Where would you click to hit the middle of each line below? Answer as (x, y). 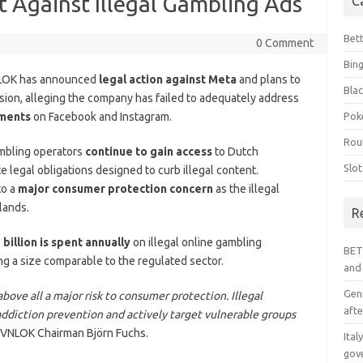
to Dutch (235, 151)
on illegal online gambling (196, 242)
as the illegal (246, 188)
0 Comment (284, 43)
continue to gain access (148, 151)
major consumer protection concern (115, 188)
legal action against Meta (166, 79)
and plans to (268, 79)
